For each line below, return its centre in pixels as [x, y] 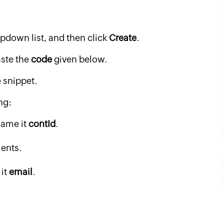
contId [42, 124]
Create [123, 38]
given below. [80, 59]
